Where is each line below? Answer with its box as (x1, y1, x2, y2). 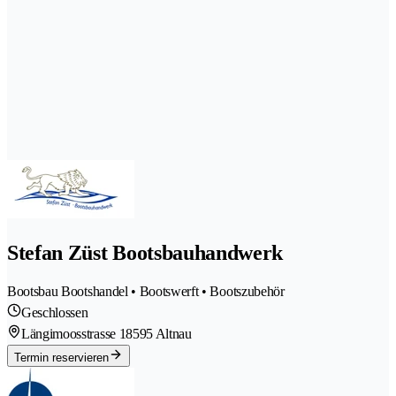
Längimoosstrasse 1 (21, 325, 126, 341)
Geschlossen (21, 304, 88, 320)
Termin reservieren (14, 350, 109, 364)
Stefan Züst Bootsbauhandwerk (7, 240, 284, 264)
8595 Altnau (126, 325, 192, 341)
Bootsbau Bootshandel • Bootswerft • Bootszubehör (7, 283, 285, 299)
